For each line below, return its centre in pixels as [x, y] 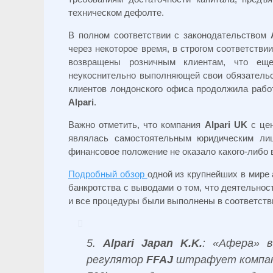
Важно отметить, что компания [136, 125]
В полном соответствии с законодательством [170, 35]
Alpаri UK [226, 125]
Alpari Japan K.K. [153, 243]
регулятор [117, 260]
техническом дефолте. [116, 12]
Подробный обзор [108, 174]
